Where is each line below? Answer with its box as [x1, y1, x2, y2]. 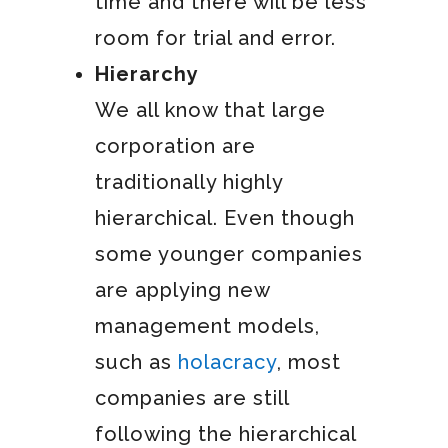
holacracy [177, 349, 277, 374]
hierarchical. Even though [94, 205, 355, 230]
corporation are [94, 133, 256, 158]
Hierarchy [94, 61, 199, 86]
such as [94, 349, 178, 374]
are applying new [94, 277, 270, 302]
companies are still [94, 385, 289, 410]
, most [276, 349, 341, 374]
